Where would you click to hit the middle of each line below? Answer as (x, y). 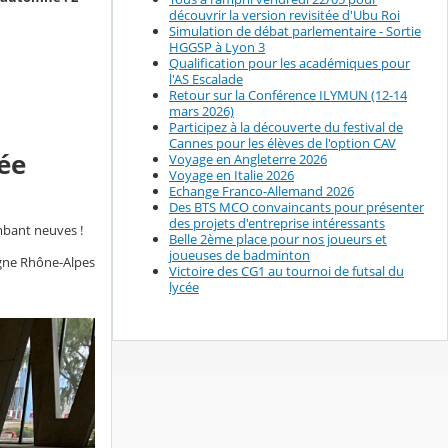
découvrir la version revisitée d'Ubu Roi (284, 15)
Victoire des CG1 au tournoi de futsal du (286, 271)
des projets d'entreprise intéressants (277, 223)
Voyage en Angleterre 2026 (248, 159)
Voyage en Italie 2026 (231, 175)
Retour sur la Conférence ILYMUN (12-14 (288, 95)
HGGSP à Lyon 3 (217, 47)
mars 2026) (201, 111)
